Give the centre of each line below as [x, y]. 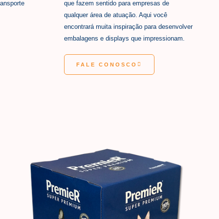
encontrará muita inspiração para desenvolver [128, 27]
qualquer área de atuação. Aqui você [116, 15]
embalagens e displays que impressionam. [124, 39]
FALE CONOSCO [107, 64]
